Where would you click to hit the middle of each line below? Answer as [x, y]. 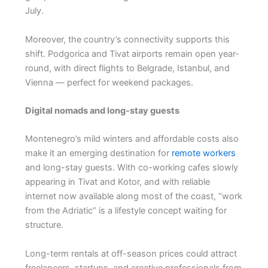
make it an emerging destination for [98, 153]
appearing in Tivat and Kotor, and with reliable [117, 182]
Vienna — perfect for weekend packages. [109, 82]
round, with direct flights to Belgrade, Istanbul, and [127, 68]
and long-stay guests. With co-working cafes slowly [131, 168]
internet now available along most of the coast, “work [133, 197]
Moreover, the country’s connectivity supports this [127, 39]
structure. [44, 225]
